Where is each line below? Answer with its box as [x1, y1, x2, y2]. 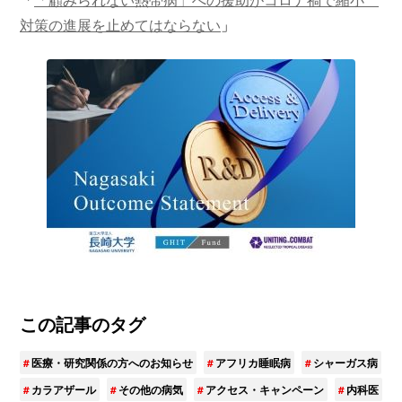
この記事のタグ [20, 310, 145, 336]
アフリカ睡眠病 [215, 354, 291, 371]
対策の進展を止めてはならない [20, 13, 221, 35]
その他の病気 [118, 380, 183, 398]
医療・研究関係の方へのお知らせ [31, 354, 193, 371]
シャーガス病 [313, 354, 378, 371]
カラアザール [31, 380, 96, 398]
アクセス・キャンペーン [205, 380, 324, 398]
